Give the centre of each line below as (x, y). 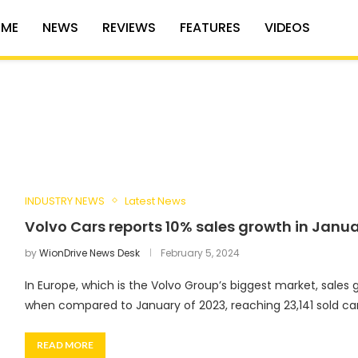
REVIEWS (129, 27)
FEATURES (210, 27)
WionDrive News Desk (89, 253)
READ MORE (65, 344)
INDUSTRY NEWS (64, 201)
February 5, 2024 (200, 253)
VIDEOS (287, 27)
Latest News (155, 201)
